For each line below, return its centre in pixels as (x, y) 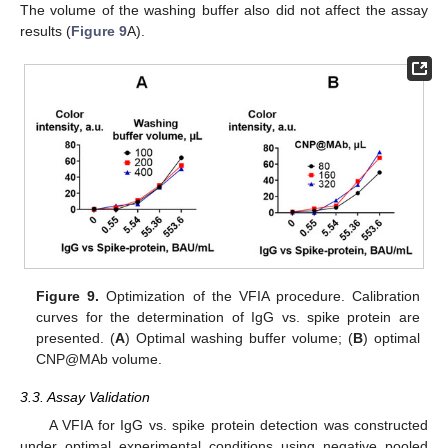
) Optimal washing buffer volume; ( (239, 338)
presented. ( (76, 338)
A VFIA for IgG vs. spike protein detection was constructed (238, 425)
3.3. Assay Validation (85, 397)
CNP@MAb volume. (99, 359)
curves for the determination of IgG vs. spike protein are (228, 317)
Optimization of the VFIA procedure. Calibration (259, 296)
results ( (45, 30)
